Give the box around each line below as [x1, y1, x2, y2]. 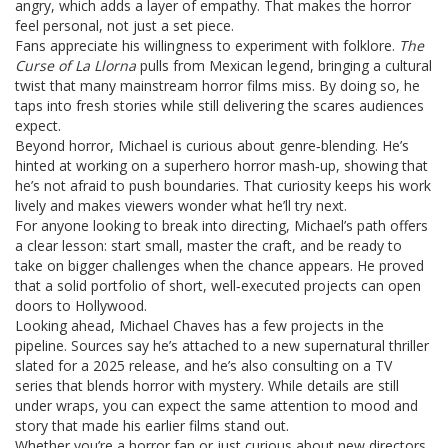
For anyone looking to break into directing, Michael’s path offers [15, 216, 428, 235]
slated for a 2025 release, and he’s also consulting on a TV [15, 356, 392, 375]
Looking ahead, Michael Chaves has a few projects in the [15, 316, 384, 335]
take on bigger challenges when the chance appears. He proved [15, 256, 424, 275]
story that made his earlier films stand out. [15, 416, 289, 435]
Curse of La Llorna [15, 56, 136, 75]
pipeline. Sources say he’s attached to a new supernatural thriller [15, 336, 429, 355]
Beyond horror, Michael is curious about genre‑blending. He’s [15, 136, 409, 155]
